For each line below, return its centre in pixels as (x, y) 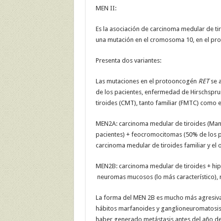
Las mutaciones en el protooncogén (147, 81)
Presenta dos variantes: (128, 61)
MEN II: (106, 8)
